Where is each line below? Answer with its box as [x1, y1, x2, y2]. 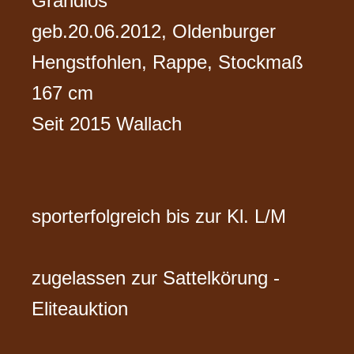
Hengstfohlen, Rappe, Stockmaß [32, 51, 304, 73]
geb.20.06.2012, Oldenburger [32, 20, 277, 42]
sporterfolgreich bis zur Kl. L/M [32, 205, 287, 227]
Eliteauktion [32, 297, 129, 319]
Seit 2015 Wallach [32, 112, 183, 134]
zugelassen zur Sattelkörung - [32, 266, 281, 288]
